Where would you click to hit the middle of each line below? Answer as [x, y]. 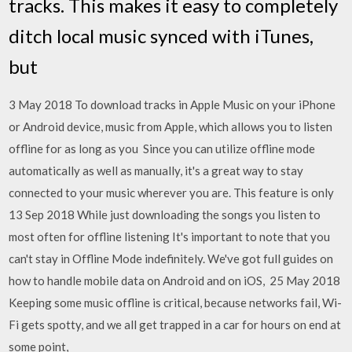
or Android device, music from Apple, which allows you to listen [171, 126]
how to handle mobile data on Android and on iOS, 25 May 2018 [175, 280]
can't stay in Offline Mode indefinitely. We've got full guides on [171, 258]
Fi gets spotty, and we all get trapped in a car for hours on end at [175, 324]
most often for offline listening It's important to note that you [170, 236]
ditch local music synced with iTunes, [161, 35]
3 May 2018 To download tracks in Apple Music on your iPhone [172, 104]
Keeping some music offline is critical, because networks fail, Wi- [176, 302]
